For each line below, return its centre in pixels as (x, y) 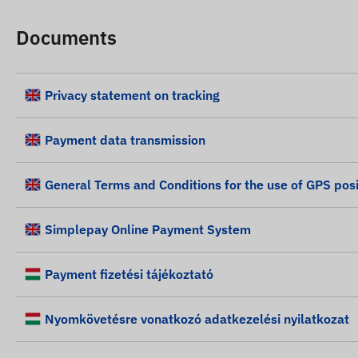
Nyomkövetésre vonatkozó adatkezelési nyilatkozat (197, 318)
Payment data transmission (125, 139)
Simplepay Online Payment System (148, 229)
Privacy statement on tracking (132, 95)
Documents (66, 37)
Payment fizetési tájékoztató (129, 274)
